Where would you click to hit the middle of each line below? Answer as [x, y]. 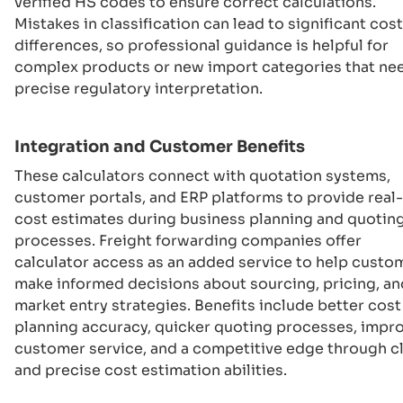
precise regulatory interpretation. [139, 89]
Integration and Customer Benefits [160, 147]
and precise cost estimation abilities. [151, 370]
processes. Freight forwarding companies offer [188, 241]
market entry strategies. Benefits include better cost [208, 305]
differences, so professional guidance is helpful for [201, 45]
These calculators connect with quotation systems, [202, 176]
